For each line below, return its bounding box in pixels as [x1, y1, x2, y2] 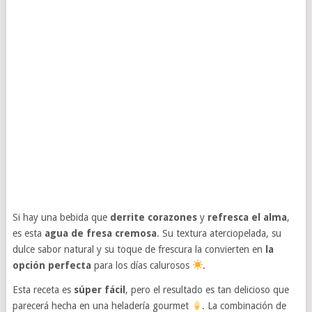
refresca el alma [207, 211, 287, 223]
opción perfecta [12, 259, 91, 271]
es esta [12, 227, 45, 239]
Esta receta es [12, 283, 74, 295]
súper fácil [73, 283, 125, 295]
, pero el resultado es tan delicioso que [125, 283, 289, 295]
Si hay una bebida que [12, 211, 110, 223]
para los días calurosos [91, 259, 192, 271]
